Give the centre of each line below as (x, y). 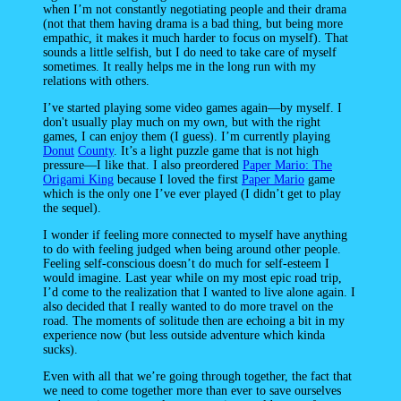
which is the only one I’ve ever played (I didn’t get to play (192, 194)
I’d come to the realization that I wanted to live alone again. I (199, 293)
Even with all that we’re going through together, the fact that (197, 377)
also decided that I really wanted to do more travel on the (188, 307)
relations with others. (96, 81)
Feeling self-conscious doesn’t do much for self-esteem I (186, 264)
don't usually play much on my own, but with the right (182, 123)
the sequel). (72, 209)
